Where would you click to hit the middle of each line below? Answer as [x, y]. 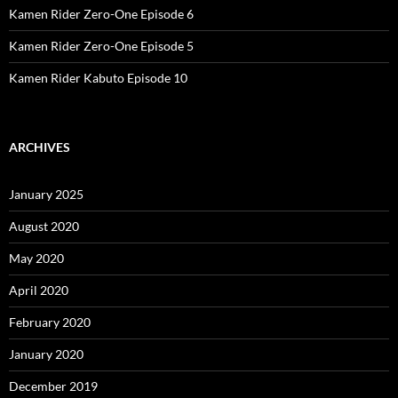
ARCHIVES [40, 147]
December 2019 [53, 386]
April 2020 [39, 290]
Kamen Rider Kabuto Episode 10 [98, 77]
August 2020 [44, 226]
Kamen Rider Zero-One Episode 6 [101, 13]
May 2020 [36, 258]
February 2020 [50, 322]
